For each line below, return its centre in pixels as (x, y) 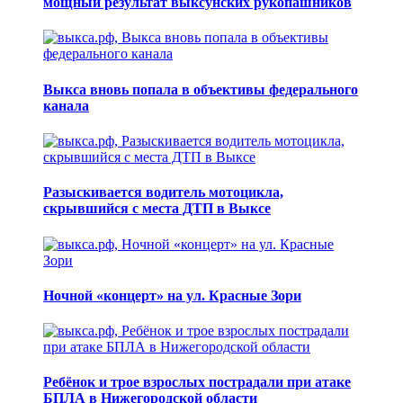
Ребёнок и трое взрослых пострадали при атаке (197, 382)
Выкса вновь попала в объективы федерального (201, 89)
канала (66, 105)
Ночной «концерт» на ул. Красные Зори (172, 295)
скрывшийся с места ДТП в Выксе (157, 209)
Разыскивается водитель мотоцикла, (163, 193)
